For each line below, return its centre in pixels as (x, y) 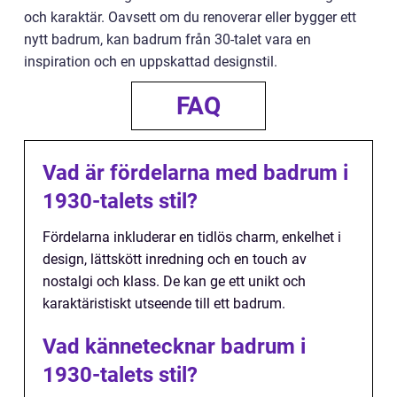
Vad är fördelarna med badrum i (195, 173)
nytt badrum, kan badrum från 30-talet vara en (167, 40)
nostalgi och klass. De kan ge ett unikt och (174, 282)
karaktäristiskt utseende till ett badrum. (164, 304)
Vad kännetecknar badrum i (174, 347)
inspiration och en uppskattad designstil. (151, 62)
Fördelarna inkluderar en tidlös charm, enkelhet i (192, 237)
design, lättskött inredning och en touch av (175, 260)
